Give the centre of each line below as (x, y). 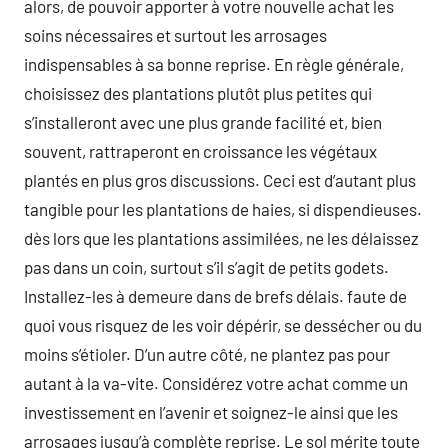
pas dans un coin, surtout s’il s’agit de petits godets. (206, 266)
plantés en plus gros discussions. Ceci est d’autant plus (220, 179)
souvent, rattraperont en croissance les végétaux (200, 150)
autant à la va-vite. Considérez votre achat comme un (216, 382)
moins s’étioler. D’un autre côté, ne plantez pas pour (207, 353)
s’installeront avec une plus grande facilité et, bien (203, 121)
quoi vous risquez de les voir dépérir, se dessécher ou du (223, 324)
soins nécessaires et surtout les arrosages (175, 34)
